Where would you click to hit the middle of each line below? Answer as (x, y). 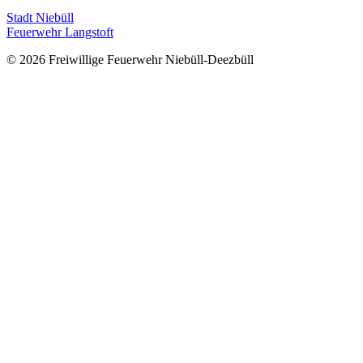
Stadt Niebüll (40, 18)
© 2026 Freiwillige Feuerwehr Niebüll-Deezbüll (130, 60)
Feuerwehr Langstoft (60, 32)
